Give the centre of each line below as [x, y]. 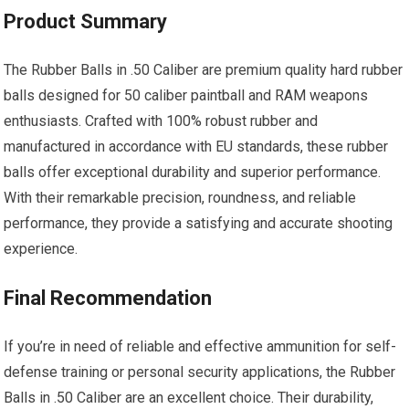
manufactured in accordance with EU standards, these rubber [196, 147]
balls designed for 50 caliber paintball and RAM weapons [186, 96]
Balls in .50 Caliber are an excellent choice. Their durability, [189, 398]
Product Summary [86, 22]
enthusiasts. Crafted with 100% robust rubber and [161, 121]
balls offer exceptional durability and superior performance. [193, 173]
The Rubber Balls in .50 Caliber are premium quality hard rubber [204, 70]
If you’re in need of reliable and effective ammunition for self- [200, 347]
